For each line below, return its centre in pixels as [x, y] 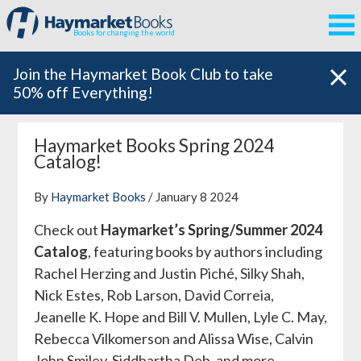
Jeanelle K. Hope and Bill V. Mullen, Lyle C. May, [180, 316]
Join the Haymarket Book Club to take [143, 74]
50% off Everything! [83, 92]
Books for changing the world [124, 33]
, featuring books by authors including [205, 251]
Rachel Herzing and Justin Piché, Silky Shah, [169, 273]
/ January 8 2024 [192, 196]
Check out [67, 229]
